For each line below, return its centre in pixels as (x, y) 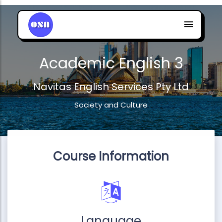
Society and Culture (111, 105)
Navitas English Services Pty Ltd (111, 87)
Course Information (111, 156)
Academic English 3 (111, 63)
